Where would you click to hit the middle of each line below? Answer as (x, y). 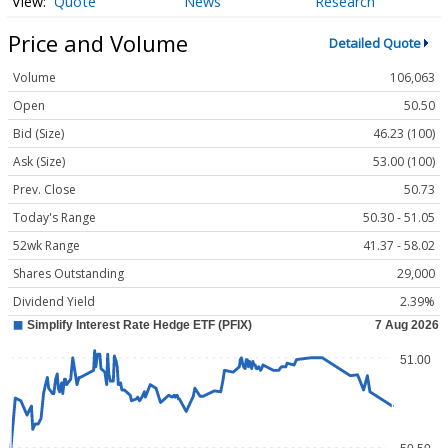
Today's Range (54, 218)
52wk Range (46, 246)
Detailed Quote (374, 43)
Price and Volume (98, 42)
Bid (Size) (38, 134)
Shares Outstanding (68, 274)
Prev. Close (44, 190)
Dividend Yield (54, 302)
